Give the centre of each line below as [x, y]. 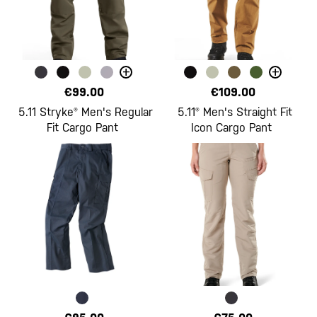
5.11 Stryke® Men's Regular [86, 113]
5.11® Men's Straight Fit [235, 113]
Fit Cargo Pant [82, 128]
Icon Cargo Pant [231, 128]
